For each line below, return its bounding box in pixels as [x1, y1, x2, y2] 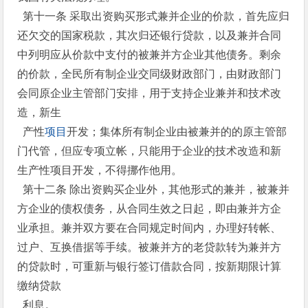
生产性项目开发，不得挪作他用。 [17, 164, 183, 176]
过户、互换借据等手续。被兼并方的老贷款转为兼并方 [17, 241, 282, 253]
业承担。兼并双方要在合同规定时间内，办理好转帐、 [17, 222, 282, 234]
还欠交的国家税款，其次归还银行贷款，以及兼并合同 [17, 30, 282, 41]
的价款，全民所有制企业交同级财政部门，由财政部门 [17, 68, 282, 80]
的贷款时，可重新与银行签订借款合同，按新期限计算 [17, 261, 282, 272]
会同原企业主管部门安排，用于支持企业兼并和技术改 [17, 87, 282, 99]
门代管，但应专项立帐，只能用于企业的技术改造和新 [17, 145, 282, 157]
